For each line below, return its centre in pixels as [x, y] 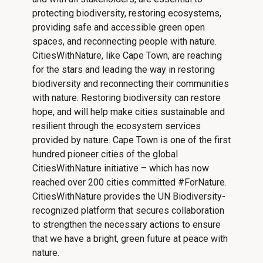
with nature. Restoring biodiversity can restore [127, 98]
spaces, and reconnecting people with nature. [124, 42]
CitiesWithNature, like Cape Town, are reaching [127, 56]
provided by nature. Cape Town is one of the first [131, 140]
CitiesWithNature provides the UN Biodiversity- [129, 197]
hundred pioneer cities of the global [105, 154]
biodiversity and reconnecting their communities [131, 84]
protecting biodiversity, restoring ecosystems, [127, 14]
